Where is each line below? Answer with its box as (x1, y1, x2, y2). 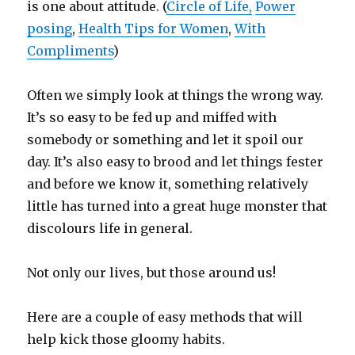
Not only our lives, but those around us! (27, 265, 277, 281)
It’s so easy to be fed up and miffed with (27, 109, 277, 126)
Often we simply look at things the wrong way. (27, 87, 324, 104)
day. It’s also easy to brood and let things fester (27, 154, 324, 170)
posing (27, 21, 73, 37)
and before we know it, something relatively (27, 176, 309, 193)
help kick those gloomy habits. (27, 331, 226, 348)
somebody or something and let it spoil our (27, 132, 304, 148)
